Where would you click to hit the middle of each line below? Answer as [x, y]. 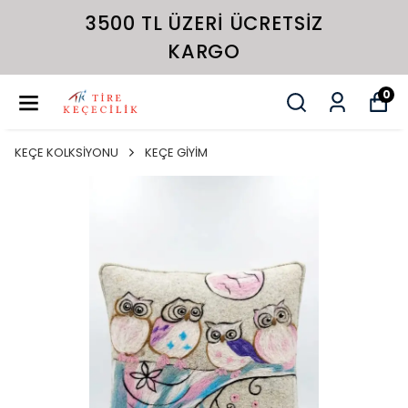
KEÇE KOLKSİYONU [66, 153]
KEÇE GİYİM [176, 153]
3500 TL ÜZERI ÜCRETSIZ [204, 23]
